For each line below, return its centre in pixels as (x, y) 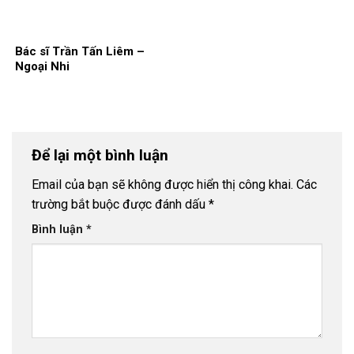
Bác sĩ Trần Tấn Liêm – (80, 51)
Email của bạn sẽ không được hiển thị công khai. (162, 185)
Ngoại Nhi (42, 66)
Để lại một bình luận (102, 155)
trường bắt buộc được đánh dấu (120, 205)
